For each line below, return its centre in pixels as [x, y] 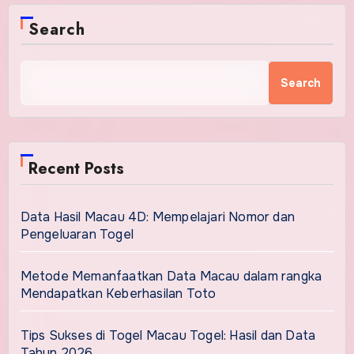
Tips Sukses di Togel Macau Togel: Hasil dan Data [168, 335]
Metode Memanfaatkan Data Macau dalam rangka [171, 276]
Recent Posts [76, 168]
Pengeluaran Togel [77, 234]
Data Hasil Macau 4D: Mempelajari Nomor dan [157, 217]
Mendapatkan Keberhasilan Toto [118, 293]
